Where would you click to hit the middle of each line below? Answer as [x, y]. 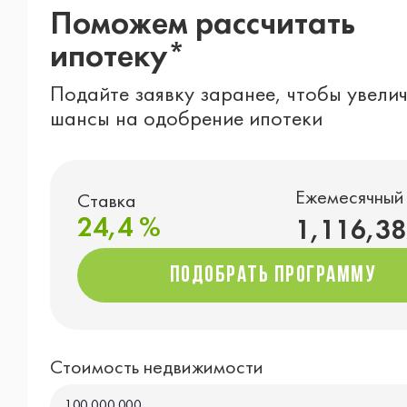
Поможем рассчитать [203, 25]
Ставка [107, 202]
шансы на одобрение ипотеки [186, 121]
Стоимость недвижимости [157, 369]
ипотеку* [118, 58]
